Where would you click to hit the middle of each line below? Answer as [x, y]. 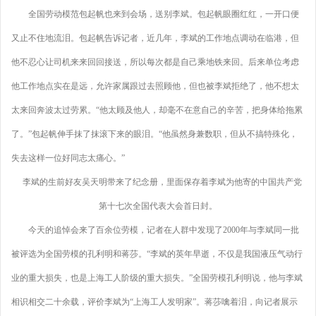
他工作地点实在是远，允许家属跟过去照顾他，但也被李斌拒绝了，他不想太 [155, 86]
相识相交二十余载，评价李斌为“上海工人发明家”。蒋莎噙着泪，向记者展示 [154, 302]
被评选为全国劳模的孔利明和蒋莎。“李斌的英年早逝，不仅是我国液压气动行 [157, 254]
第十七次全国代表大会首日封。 [158, 206]
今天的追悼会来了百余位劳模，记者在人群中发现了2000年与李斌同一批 [155, 230]
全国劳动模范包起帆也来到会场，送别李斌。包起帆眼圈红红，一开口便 [155, 14]
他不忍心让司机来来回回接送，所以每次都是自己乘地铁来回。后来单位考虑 [155, 62]
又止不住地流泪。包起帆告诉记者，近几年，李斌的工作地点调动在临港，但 [155, 38]
